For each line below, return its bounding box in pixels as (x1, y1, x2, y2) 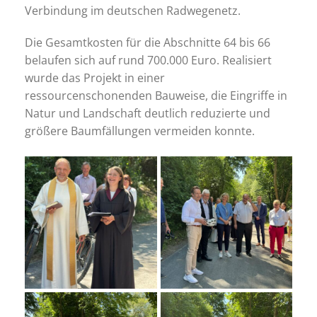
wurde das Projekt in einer (25, 70, 165, 86)
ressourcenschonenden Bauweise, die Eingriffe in (25, 88, 287, 103)
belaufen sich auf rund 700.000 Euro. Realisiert (25, 52, 272, 68)
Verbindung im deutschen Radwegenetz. (25, 3, 241, 18)
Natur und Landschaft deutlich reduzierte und (25, 105, 270, 121)
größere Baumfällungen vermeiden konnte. (25, 123, 255, 139)
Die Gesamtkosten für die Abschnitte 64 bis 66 (25, 35, 270, 50)
